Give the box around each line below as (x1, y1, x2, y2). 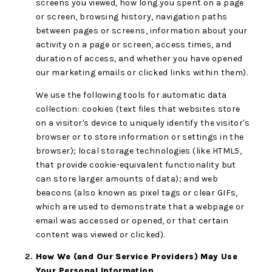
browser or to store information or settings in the (35, 131, 244, 142)
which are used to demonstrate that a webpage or (35, 201, 245, 212)
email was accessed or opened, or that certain (35, 215, 229, 226)
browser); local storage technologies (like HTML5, (35, 145, 242, 156)
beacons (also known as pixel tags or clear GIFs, (35, 187, 238, 198)
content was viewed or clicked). (35, 229, 165, 240)
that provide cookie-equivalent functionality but (35, 159, 236, 170)
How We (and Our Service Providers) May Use (35, 251, 238, 262)
